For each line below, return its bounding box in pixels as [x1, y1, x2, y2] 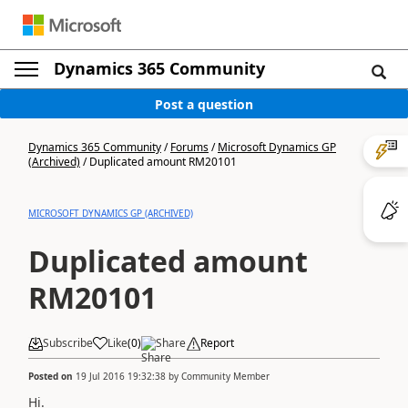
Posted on [28, 369, 76, 382]
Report [200, 335, 234, 351]
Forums [170, 139, 209, 155]
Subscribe [43, 335, 93, 351]
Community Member [181, 369, 270, 382]
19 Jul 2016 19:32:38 [76, 369, 166, 382]
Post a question [155, 95, 253, 113]
